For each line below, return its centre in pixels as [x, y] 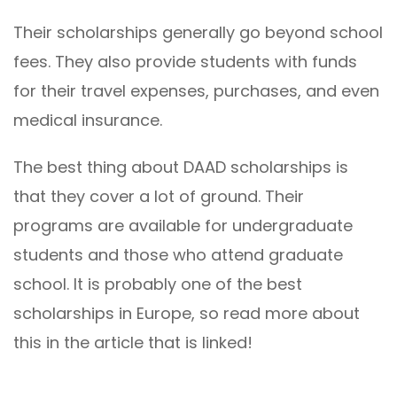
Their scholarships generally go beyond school [198, 32]
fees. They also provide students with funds [185, 61]
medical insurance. [88, 120]
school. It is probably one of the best [158, 284]
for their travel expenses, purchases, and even [196, 90]
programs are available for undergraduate [183, 225]
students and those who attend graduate [178, 254]
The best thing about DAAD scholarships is [181, 167]
